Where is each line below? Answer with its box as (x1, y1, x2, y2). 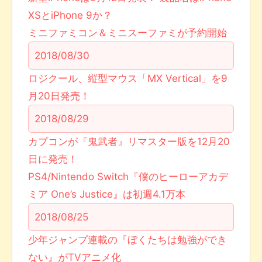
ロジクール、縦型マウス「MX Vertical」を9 (28, 73, 228, 85)
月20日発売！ (28, 90, 91, 102)
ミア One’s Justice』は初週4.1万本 (28, 188, 186, 201)
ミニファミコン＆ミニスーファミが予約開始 (28, 27, 227, 39)
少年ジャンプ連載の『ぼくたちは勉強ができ (28, 234, 227, 246)
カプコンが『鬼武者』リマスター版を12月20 (28, 136, 230, 148)
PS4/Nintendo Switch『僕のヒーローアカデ (28, 171, 229, 183)
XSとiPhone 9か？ (28, 9, 113, 22)
